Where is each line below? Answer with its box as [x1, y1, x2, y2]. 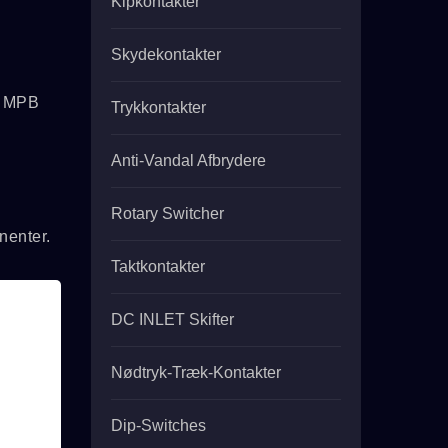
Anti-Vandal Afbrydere [111, 152, 266, 169]
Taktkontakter [111, 258, 205, 275]
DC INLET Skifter [111, 311, 234, 328]
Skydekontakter [111, 46, 221, 63]
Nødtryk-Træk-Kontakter [111, 364, 281, 381]
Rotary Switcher [111, 205, 224, 222]
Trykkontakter [111, 99, 206, 116]
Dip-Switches [111, 417, 206, 434]
